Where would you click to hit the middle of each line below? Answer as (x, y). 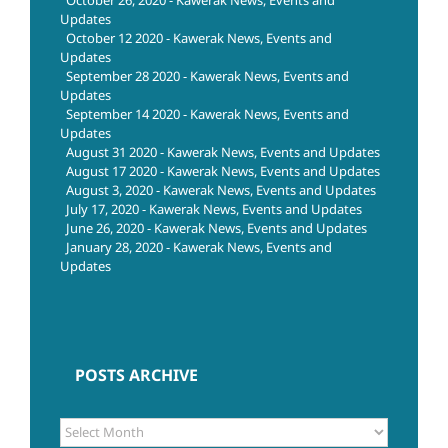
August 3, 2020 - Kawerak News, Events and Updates (221, 190)
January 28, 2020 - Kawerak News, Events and (199, 247)
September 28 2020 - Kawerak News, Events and (207, 76)
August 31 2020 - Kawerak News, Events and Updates (223, 152)
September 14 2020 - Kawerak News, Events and (207, 114)
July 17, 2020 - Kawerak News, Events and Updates (214, 209)
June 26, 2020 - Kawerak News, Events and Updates (216, 228)
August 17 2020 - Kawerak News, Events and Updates (223, 171)
